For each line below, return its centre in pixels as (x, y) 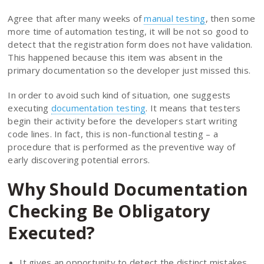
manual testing (175, 18)
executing (29, 108)
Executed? (52, 232)
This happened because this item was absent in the (115, 57)
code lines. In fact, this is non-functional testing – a (113, 133)
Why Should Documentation (128, 189)
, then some (230, 18)
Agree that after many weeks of (76, 18)
